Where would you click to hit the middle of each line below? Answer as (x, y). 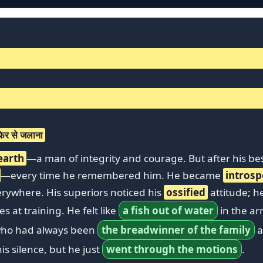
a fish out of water (168, 210)
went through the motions (172, 249)
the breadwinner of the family (176, 230)
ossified (186, 192)
